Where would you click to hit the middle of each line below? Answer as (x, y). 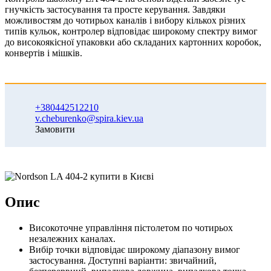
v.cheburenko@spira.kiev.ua (89, 119)
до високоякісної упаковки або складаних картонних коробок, (133, 42)
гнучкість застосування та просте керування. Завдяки (115, 10)
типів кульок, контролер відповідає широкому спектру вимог (131, 31)
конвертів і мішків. (44, 53)
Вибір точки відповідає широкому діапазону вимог (135, 250)
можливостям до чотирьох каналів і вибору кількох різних (125, 21)
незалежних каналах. (72, 239)
